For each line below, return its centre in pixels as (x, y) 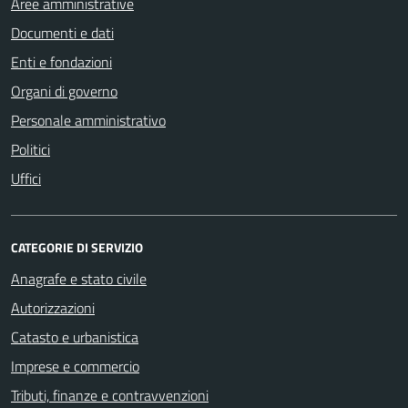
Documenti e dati (62, 32)
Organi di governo (64, 91)
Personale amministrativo (88, 120)
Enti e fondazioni (61, 61)
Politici (31, 149)
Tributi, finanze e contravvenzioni (110, 395)
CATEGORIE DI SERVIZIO (77, 247)
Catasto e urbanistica (75, 337)
